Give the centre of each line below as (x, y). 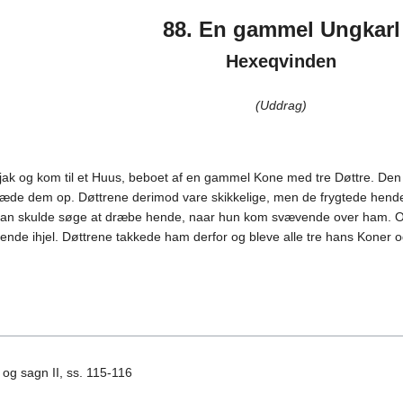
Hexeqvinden (281, 62)
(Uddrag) (281, 106)
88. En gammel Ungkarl (281, 30)
